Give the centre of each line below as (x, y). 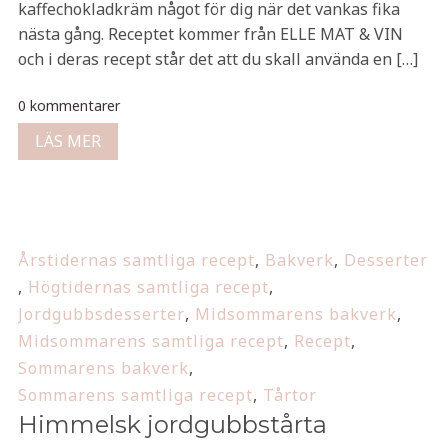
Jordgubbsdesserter (101, 314)
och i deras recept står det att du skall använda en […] (217, 59)
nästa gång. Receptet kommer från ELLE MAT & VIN (210, 34)
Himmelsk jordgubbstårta (172, 424)
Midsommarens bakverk (295, 314)
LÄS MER (67, 141)
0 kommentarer (68, 105)
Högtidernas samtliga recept (148, 287)
